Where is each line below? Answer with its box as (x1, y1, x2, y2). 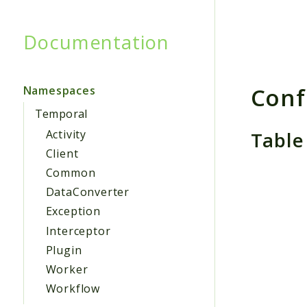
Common (45, 165, 96, 181)
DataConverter (45, 184, 130, 200)
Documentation (23, 28, 169, 55)
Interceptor (45, 223, 111, 238)
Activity (45, 126, 86, 142)
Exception (45, 204, 101, 219)
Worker (45, 261, 88, 277)
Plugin (45, 242, 82, 258)
